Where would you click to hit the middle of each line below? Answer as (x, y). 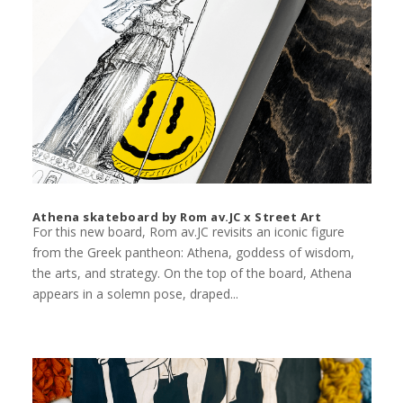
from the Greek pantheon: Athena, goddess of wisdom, (193, 252)
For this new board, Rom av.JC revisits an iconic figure (188, 231)
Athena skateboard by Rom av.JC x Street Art (177, 216)
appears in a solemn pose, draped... (135, 293)
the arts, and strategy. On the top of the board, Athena (192, 273)
